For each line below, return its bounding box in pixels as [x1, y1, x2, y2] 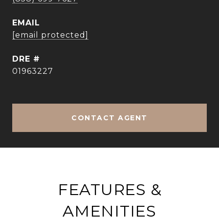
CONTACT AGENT [71, 113, 148, 122]
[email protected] [12, 30, 88, 40]
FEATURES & [57, 180, 162, 199]
